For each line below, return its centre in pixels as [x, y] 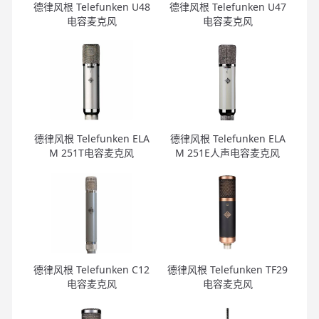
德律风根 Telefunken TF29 [228, 269]
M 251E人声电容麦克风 [228, 152]
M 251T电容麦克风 [91, 152]
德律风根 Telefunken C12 [91, 269]
